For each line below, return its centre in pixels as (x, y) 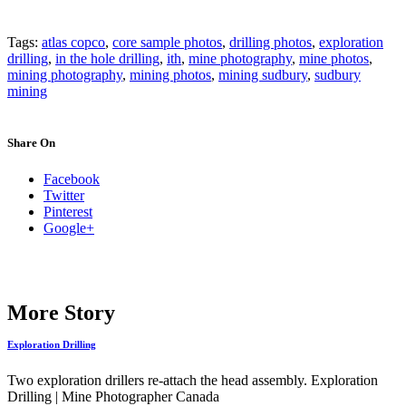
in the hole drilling (107, 59)
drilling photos (271, 43)
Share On (31, 143)
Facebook (72, 179)
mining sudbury (263, 75)
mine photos (334, 59)
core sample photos (167, 43)
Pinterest (68, 211)
